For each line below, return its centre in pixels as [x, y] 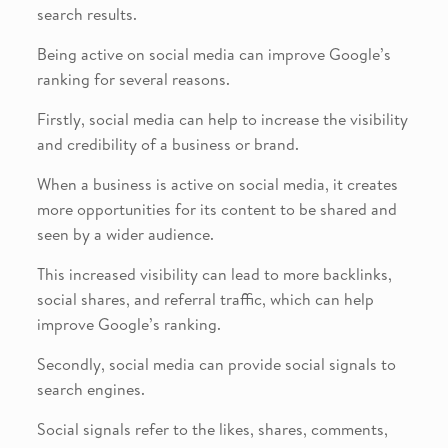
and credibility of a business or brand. [167, 143]
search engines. [90, 388]
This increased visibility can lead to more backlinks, [214, 273]
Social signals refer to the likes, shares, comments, [212, 428]
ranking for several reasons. [133, 78]
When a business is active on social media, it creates [217, 183]
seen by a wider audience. [125, 233]
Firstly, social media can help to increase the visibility [222, 118]
